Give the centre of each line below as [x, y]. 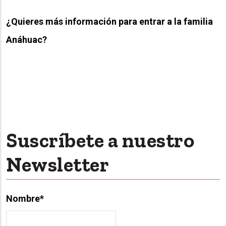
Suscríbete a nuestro [100, 140]
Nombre [23, 198]
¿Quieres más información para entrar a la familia [109, 21]
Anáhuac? [26, 39]
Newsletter [58, 164]
